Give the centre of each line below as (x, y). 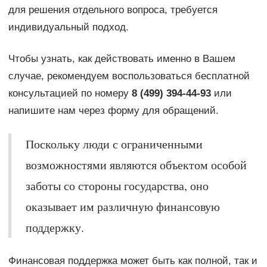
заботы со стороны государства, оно (117, 185)
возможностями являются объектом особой (136, 164)
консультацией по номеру (70, 93)
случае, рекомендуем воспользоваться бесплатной (129, 76)
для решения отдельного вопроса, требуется (113, 10)
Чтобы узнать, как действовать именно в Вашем (122, 58)
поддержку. (55, 227)
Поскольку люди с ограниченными (114, 144)
